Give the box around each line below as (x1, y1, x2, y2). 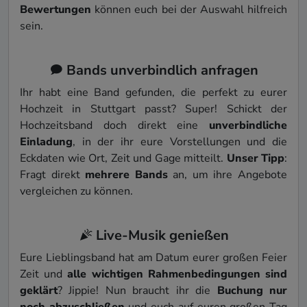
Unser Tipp (226, 150, 284, 166)
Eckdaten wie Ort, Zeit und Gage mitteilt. (20, 150, 227, 166)
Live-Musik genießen (92, 225, 229, 245)
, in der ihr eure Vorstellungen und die (73, 134, 287, 149)
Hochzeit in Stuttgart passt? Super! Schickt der (20, 101, 287, 116)
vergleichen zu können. (20, 183, 133, 199)
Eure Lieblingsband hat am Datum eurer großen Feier (20, 249, 287, 265)
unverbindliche (209, 117, 287, 133)
